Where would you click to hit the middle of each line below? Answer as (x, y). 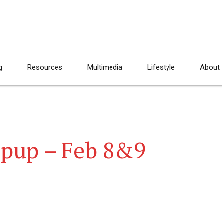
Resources (45, 67)
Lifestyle (161, 67)
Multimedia (105, 67)
